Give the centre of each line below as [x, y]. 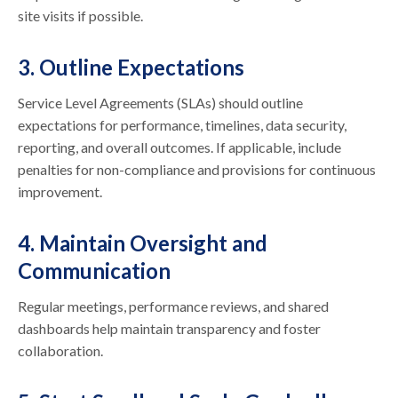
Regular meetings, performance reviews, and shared [174, 306]
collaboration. [61, 350]
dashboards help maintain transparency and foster [170, 328]
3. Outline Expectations [131, 67]
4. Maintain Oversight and [143, 243]
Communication [95, 270]
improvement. [60, 191]
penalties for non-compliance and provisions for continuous [197, 169]
